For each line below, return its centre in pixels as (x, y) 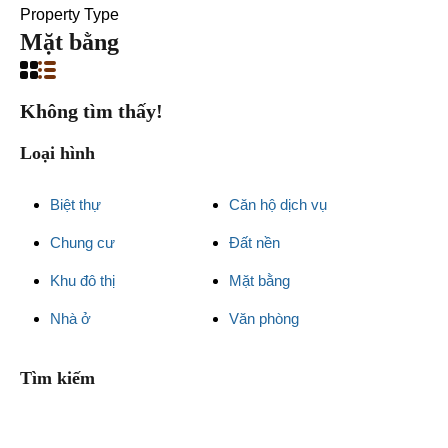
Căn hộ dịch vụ (278, 204)
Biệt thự (75, 204)
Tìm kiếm (57, 378)
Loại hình (57, 153)
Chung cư (82, 242)
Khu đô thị (82, 280)
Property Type (69, 14)
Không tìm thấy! (91, 111)
